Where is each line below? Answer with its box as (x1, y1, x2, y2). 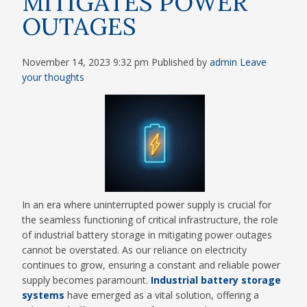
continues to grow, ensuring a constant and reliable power (22, 258, 281, 271)
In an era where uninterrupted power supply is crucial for (22, 197, 272, 211)
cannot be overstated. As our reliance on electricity (22, 243, 247, 256)
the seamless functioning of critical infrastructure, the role (22, 212, 279, 226)
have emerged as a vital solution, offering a (64, 288, 260, 302)
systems (22, 288, 65, 302)
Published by (151, 55, 210, 69)
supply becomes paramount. (22, 273, 151, 286)
